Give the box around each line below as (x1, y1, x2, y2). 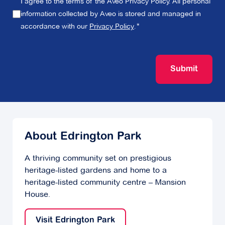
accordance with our (21, 22, 89, 31)
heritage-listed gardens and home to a (25, 165, 167, 175)
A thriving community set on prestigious (25, 153, 171, 163)
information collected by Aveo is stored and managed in (21, 9, 201, 19)
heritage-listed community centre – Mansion (25, 177, 186, 187)
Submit (170, 65, 198, 74)
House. (25, 189, 50, 199)
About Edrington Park (25, 132, 142, 143)
